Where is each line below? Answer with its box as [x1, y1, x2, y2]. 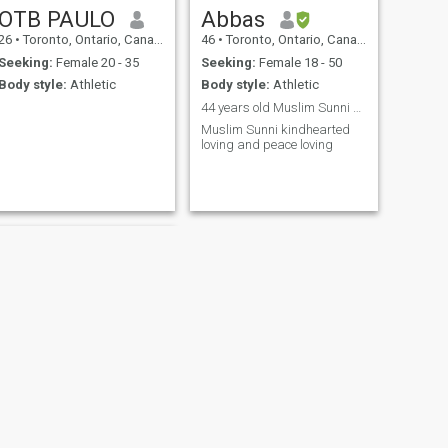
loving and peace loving [200, 137, 333, 153]
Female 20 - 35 [52, 54, 139, 70]
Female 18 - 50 [255, 54, 342, 70]
